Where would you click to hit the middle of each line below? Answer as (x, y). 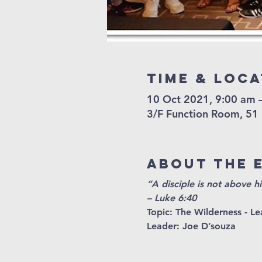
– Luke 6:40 (171, 198)
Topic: (161, 212)
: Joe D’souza (206, 226)
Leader (161, 226)
